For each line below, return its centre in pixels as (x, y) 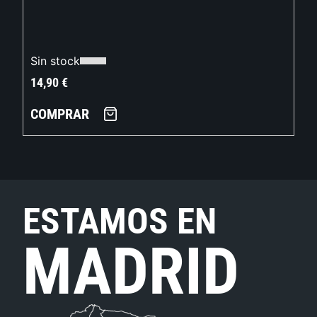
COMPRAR (60, 114)
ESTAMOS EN (120, 221)
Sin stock (56, 61)
